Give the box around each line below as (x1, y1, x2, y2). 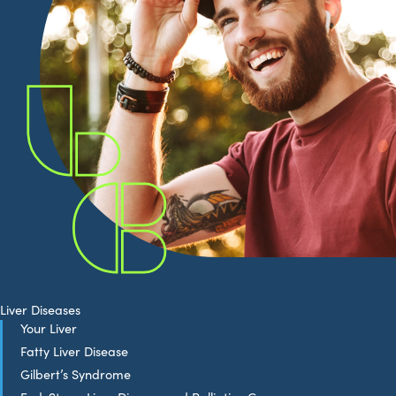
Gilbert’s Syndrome (20, 364, 131, 383)
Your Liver (20, 318, 77, 337)
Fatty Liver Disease (20, 341, 128, 360)
